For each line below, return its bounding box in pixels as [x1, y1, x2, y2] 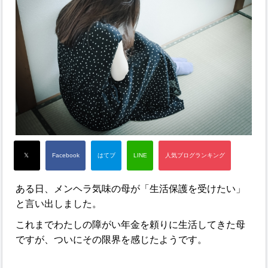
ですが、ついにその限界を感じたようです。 [16, 234, 208, 245]
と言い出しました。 [16, 199, 102, 209]
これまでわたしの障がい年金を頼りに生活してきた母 [16, 220, 246, 230]
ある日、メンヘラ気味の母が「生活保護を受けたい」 [16, 184, 246, 194]
